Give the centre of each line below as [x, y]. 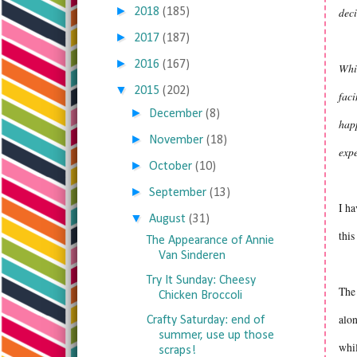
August [168, 219]
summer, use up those [216, 335]
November [177, 140]
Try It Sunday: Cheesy [201, 280]
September [178, 193]
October [171, 167]
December [176, 114]
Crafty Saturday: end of [205, 320]
